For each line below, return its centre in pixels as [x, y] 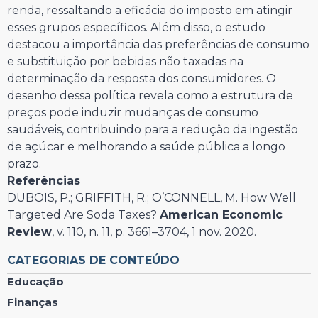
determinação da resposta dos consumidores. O [142, 79]
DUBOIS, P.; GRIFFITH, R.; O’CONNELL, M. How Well [152, 198]
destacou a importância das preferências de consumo [158, 45]
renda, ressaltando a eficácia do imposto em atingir [150, 11]
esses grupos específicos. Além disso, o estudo [136, 28]
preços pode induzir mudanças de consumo [133, 113]
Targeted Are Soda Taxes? [83, 215]
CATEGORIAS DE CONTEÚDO [93, 261]
